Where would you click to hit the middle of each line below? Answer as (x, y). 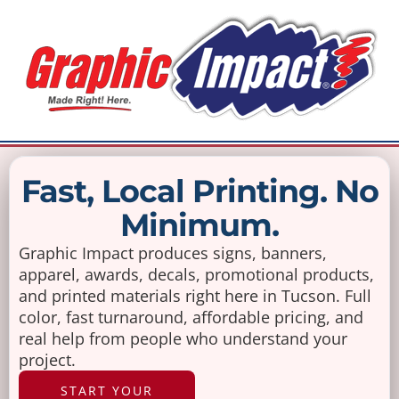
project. (47, 360)
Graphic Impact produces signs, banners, (173, 253)
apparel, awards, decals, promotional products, (196, 274)
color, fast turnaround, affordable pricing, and (191, 317)
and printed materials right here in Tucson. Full (195, 296)
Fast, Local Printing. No (199, 191)
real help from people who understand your (183, 338)
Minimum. (199, 225)
